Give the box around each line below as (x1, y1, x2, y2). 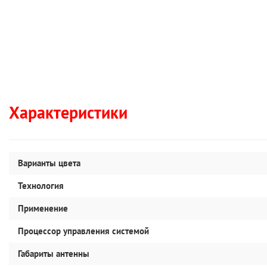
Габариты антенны (18, 248, 89, 259)
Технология (18, 180, 64, 191)
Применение (18, 203, 68, 214)
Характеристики (9, 101, 128, 123)
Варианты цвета (18, 157, 80, 169)
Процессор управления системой (18, 225, 149, 237)
